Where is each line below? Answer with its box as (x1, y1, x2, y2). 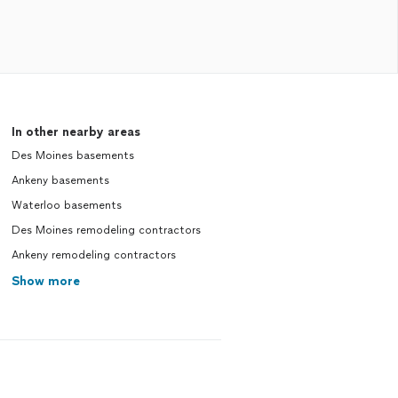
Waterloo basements (11, 199, 122, 211)
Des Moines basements (11, 149, 134, 162)
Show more (11, 274, 80, 289)
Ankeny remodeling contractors (11, 249, 176, 261)
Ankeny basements (11, 174, 109, 187)
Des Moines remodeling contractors (11, 224, 201, 236)
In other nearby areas (11, 124, 140, 139)
